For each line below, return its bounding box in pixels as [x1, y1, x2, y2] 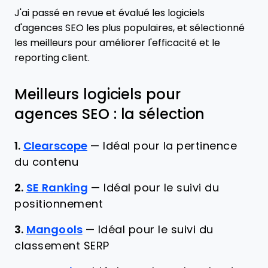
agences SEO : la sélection [14, 106, 205, 122]
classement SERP [14, 240, 109, 252]
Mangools [26, 224, 83, 236]
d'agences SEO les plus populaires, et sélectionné [14, 23, 245, 33]
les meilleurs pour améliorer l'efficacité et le [14, 38, 220, 48]
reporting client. [14, 53, 90, 63]
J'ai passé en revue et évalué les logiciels [14, 8, 205, 18]
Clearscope [23, 140, 87, 152]
